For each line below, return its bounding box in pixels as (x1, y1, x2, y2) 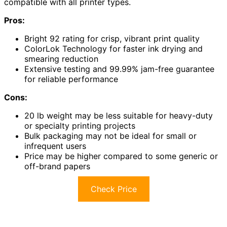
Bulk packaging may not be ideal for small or (24, 131, 197, 141)
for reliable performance (24, 74, 118, 85)
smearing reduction (24, 54, 98, 64)
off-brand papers (24, 161, 90, 172)
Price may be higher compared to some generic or (24, 151, 218, 162)
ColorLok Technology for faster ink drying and (24, 44, 203, 54)
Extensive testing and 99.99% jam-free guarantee (24, 64, 214, 74)
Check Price (90, 184, 137, 195)
